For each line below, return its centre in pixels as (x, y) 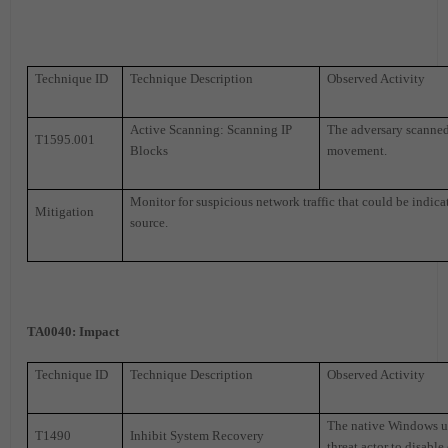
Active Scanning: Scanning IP (211, 130)
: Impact (95, 332)
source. (149, 223)
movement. (357, 151)
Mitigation (65, 212)
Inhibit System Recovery (197, 436)
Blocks (149, 151)
